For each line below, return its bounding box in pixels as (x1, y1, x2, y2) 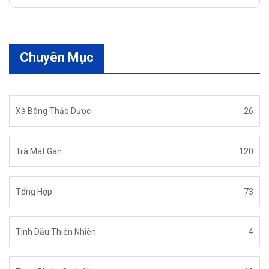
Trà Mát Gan (16, 147, 62, 157)
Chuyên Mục (20, 50, 94, 65)
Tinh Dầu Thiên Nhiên (16, 227, 96, 237)
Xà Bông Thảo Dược (16, 106, 91, 116)
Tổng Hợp (16, 187, 52, 197)
